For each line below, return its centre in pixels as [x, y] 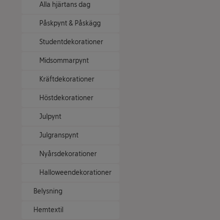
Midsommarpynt [64, 61]
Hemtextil [48, 210]
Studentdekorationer [71, 42]
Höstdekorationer [66, 98]
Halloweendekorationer [75, 173]
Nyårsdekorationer [68, 154]
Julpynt [50, 117]
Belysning [48, 191]
